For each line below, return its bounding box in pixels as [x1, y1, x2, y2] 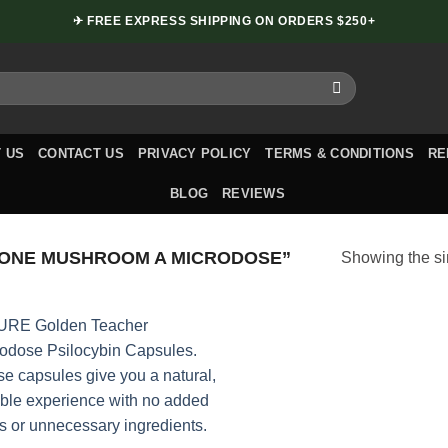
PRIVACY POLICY [137, 146, 252, 161]
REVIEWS [222, 186, 285, 201]
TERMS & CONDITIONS [265, 146, 414, 161]
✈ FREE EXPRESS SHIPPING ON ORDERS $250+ [72, 14, 376, 28]
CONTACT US [38, 146, 124, 161]
